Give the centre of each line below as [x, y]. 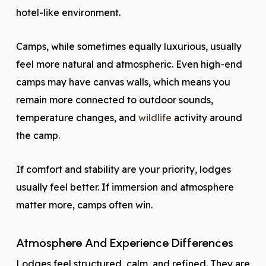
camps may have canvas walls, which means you [123, 82]
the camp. [38, 135]
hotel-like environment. [68, 12]
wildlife [155, 118]
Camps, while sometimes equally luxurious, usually [129, 46]
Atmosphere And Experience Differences [124, 243]
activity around [207, 118]
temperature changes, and [77, 118]
